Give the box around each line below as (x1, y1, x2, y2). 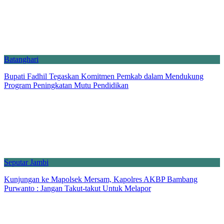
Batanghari (4, 54, 38, 63)
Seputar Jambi (4, 157, 48, 166)
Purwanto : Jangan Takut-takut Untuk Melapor (4, 183, 151, 192)
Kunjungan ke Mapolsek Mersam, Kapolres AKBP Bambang (4, 174, 197, 183)
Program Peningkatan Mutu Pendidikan (4, 80, 128, 89)
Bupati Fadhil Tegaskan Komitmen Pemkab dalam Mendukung (4, 71, 203, 80)
